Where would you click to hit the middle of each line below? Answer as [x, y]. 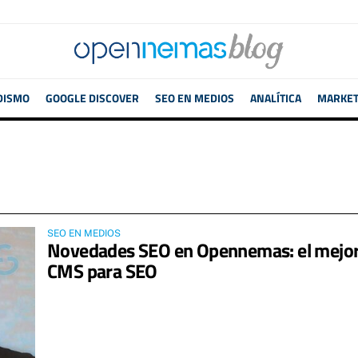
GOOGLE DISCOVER [92, 98]
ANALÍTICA [275, 98]
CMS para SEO [102, 271]
